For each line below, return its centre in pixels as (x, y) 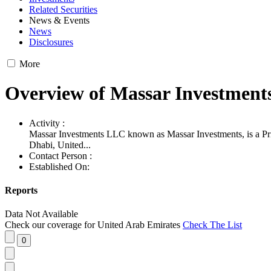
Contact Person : (60, 157)
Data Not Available (41, 215)
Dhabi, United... (60, 146)
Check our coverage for (51, 226)
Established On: (59, 168)
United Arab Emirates (140, 226)
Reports (21, 192)
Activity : (47, 124)
